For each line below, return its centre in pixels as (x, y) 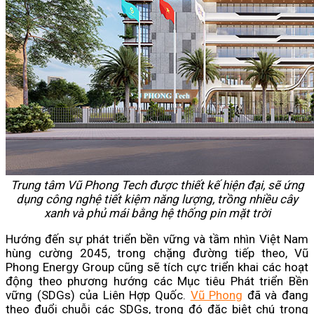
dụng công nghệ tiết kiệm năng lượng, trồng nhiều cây (157, 199)
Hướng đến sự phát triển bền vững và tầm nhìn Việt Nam (157, 239)
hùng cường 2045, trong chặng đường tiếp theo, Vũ (157, 253)
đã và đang (276, 295)
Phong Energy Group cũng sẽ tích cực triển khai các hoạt (157, 267)
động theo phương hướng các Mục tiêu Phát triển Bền (157, 281)
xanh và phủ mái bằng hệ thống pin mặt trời (157, 213)
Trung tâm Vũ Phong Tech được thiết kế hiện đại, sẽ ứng (157, 185)
